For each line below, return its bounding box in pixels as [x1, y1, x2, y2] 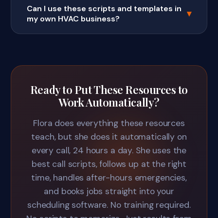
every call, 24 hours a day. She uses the [31, 145, 187, 156]
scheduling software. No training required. [27, 200, 191, 211]
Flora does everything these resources [33, 118, 185, 129]
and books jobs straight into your [44, 186, 174, 197]
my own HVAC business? [27, 14, 120, 24]
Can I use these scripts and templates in [27, 3, 182, 14]
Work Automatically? [58, 95, 160, 110]
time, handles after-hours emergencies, [31, 172, 187, 183]
